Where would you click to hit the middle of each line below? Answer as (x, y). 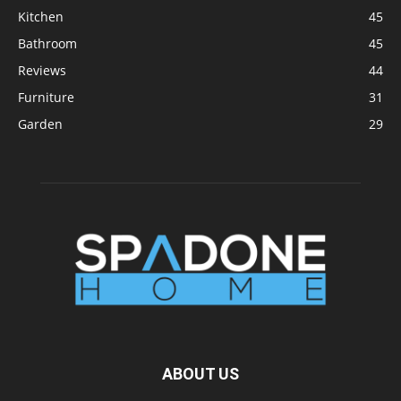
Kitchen (41, 16)
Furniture (46, 97)
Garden (40, 124)
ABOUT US (200, 374)
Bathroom (47, 43)
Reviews (42, 70)
